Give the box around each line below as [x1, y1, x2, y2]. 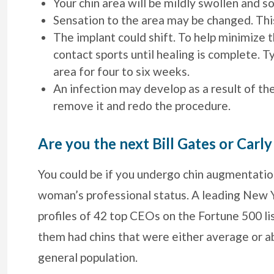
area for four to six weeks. [53, 64, 190, 79]
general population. [38, 250, 138, 265]
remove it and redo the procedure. [53, 98, 231, 113]
